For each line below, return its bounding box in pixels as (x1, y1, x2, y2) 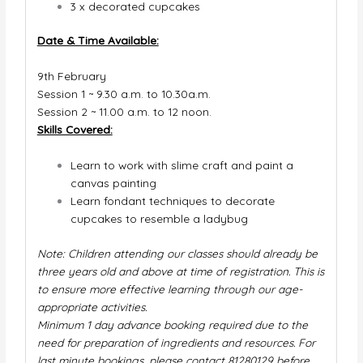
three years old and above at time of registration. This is (36, 263, 324, 278)
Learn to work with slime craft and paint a (70, 158, 293, 173)
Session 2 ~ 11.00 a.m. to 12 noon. (36, 105, 211, 119)
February (53, 69, 106, 83)
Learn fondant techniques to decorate (70, 194, 275, 208)
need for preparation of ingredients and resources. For (36, 335, 315, 349)
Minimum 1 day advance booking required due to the (36, 317, 308, 331)
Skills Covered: (36, 122, 113, 137)
